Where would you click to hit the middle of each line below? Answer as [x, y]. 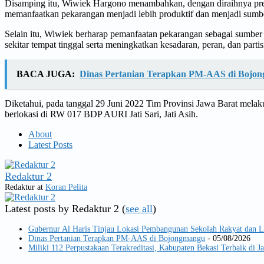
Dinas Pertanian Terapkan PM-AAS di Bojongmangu [117, 238]
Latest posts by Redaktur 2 [63, 208]
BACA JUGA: [46, 74]
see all [139, 208]
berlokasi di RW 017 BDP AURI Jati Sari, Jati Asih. [101, 114]
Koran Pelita [66, 187]
